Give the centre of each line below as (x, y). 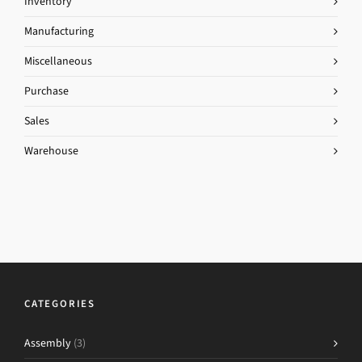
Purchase (46, 91)
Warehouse (51, 151)
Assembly (48, 343)
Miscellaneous (58, 61)
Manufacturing (59, 32)
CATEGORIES (60, 304)
